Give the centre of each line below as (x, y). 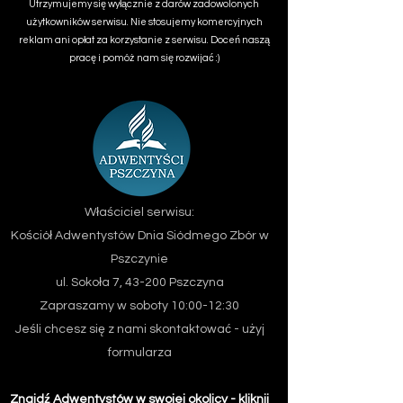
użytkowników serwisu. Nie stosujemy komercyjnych (144, 22)
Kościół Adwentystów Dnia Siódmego (120, 236)
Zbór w (249, 236)
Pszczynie (139, 259)
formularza (139, 353)
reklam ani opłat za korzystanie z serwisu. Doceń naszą (144, 40)
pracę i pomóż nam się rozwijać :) (144, 58)
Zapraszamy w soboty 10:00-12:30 (139, 306)
